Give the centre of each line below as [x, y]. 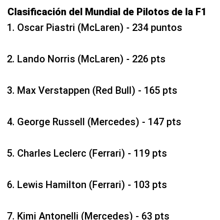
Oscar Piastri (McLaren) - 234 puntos [100, 28]
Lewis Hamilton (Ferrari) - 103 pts [92, 185]
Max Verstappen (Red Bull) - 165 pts [97, 91]
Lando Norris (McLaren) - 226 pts [91, 59]
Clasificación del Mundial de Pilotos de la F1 [107, 12]
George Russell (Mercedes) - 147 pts [99, 122]
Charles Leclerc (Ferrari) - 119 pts [92, 153]
